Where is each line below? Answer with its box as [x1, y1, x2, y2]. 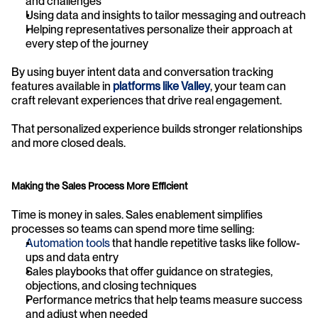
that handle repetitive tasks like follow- [110, 236, 300, 250]
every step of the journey [26, 36, 148, 50]
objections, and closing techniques [26, 278, 197, 292]
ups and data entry [26, 250, 119, 264]
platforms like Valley [113, 79, 210, 93]
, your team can [210, 79, 286, 93]
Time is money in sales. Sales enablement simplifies [11, 207, 263, 221]
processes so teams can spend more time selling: [11, 221, 254, 236]
